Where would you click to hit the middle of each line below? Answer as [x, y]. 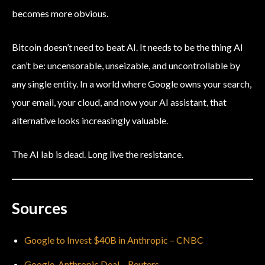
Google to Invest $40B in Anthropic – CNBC [114, 240]
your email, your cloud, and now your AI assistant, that [119, 102]
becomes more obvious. [60, 14]
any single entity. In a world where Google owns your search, [132, 84]
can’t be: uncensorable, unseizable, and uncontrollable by [126, 66]
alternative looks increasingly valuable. [90, 121]
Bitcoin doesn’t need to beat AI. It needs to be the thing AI [127, 47]
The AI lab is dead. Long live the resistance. [98, 154]
